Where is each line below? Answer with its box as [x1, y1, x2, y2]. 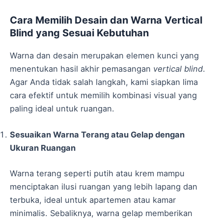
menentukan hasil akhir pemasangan [10, 63, 153, 74]
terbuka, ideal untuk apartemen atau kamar [10, 194, 176, 205]
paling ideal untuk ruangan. [10, 103, 114, 113]
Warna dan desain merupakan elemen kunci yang [10, 50, 199, 60]
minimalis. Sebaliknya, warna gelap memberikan [10, 208, 192, 218]
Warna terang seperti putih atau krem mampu [10, 168, 185, 178]
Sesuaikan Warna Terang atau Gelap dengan [10, 129, 185, 139]
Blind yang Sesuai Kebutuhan [10, 27, 149, 39]
